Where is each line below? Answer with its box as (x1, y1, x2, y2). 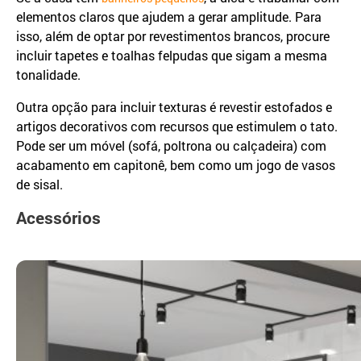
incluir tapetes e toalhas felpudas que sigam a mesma (16, 47, 327, 64)
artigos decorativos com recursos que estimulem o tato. (16, 118, 338, 135)
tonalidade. (16, 66, 81, 84)
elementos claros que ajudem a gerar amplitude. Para (16, 8, 322, 26)
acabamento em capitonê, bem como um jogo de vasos (16, 156, 335, 174)
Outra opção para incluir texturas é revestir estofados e (16, 98, 332, 116)
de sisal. (16, 176, 63, 193)
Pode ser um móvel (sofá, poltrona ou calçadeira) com (16, 137, 326, 155)
